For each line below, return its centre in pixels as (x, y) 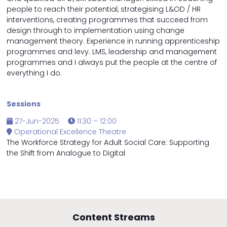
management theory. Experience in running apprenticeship (113, 41)
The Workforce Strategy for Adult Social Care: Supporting (108, 143)
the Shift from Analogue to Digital (66, 153)
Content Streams (113, 217)
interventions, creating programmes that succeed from (107, 20)
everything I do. (34, 73)
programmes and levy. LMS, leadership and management (112, 52)
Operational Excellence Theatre (69, 132)
